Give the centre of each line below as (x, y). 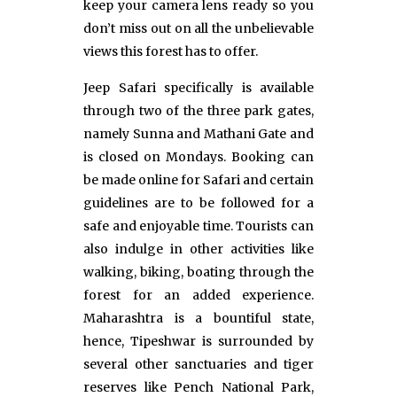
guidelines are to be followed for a (198, 202)
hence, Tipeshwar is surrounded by (198, 341)
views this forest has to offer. (171, 51)
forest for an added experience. (198, 295)
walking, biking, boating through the (198, 272)
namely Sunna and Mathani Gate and (198, 133)
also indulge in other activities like (198, 249)
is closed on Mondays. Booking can (198, 156)
